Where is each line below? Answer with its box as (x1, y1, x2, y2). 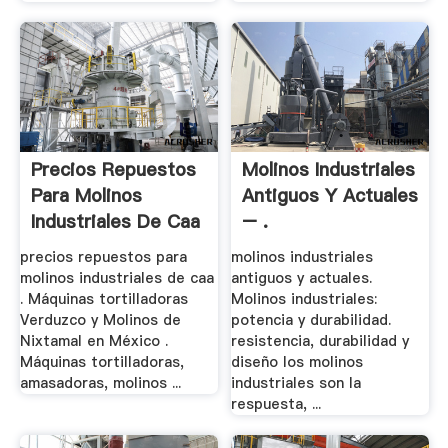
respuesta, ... (231, 394, 322, 415)
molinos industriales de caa (19, 268, 214, 289)
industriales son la (231, 373, 362, 394)
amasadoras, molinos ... (19, 373, 181, 394)
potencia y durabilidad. (231, 310, 392, 331)
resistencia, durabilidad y (231, 331, 410, 352)
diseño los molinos (231, 352, 364, 373)
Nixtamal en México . (19, 331, 168, 352)
